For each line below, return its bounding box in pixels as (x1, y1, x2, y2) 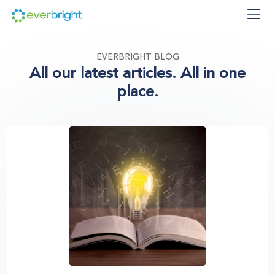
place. (117, 82, 158, 101)
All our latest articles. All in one (29, 63, 246, 83)
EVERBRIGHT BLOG (96, 52, 179, 63)
